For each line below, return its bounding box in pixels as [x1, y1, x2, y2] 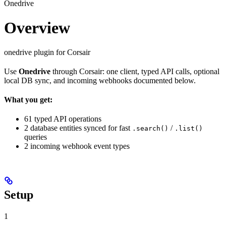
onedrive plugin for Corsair [4, 48, 90, 57]
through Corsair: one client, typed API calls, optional [50, 67, 219, 76]
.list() [175, 125, 203, 133]
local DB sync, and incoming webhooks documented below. [4, 76, 196, 85]
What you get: [4, 95, 52, 104]
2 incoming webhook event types [24, 142, 130, 151]
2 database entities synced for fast [24, 124, 132, 133]
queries [24, 133, 47, 142]
